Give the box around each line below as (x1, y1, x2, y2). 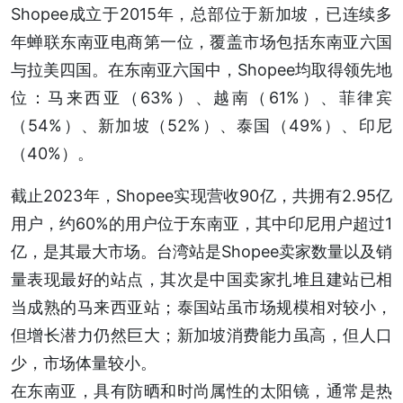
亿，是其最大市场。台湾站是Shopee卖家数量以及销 (11, 242, 392, 262)
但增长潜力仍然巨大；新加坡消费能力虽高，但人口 (11, 326, 392, 345)
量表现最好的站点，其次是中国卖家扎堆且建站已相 (11, 270, 392, 290)
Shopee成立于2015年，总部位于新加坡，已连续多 (11, 4, 392, 24)
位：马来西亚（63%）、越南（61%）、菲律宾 (11, 88, 392, 108)
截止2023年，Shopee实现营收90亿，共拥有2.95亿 (11, 186, 392, 206)
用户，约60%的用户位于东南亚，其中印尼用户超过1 (11, 214, 392, 234)
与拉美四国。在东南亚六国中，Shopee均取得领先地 (11, 60, 392, 80)
